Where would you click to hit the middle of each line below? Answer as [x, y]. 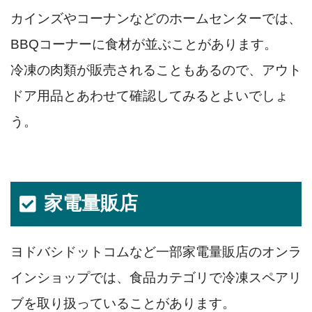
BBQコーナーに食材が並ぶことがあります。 [144, 45]
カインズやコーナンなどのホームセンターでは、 [156, 19]
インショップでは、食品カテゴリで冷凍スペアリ [156, 278]
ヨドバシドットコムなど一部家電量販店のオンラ [156, 252]
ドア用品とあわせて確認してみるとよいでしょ [149, 96]
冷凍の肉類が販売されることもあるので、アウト [156, 70]
